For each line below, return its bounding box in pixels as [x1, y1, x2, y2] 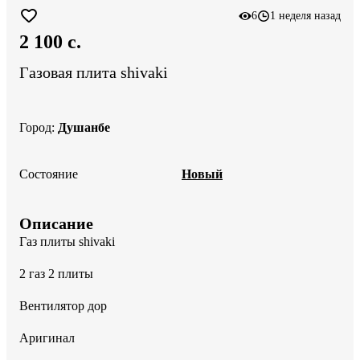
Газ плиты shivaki [19, 234, 118, 248]
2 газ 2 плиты [19, 266, 96, 280]
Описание [19, 214, 93, 232]
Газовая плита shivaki [19, 63, 168, 82]
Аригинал [19, 330, 78, 345]
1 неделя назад [270, 10, 341, 22]
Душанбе [58, 120, 110, 134]
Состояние [19, 166, 78, 181]
